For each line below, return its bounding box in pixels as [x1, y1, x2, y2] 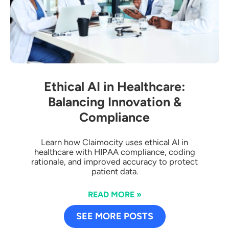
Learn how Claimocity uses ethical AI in [41, 137, 188, 148]
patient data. [91, 166, 138, 177]
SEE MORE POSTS [76, 211, 153, 222]
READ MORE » [87, 190, 142, 200]
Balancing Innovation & [48, 94, 181, 110]
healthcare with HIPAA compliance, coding [34, 147, 195, 157]
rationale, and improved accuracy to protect [31, 156, 198, 167]
